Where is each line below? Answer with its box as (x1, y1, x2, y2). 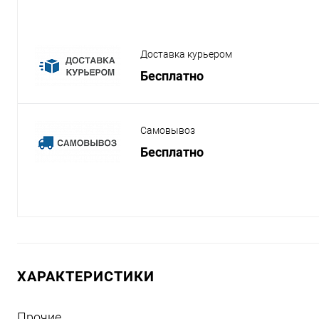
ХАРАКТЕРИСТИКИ (17, 268, 155, 285)
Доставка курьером (140, 48, 232, 60)
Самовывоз (140, 125, 195, 136)
